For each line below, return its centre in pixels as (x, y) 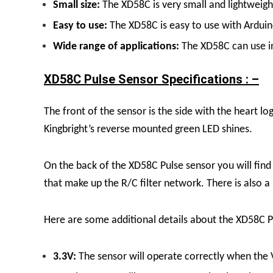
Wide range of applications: (116, 46)
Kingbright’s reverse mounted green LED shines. (148, 129)
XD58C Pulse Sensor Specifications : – (151, 79)
